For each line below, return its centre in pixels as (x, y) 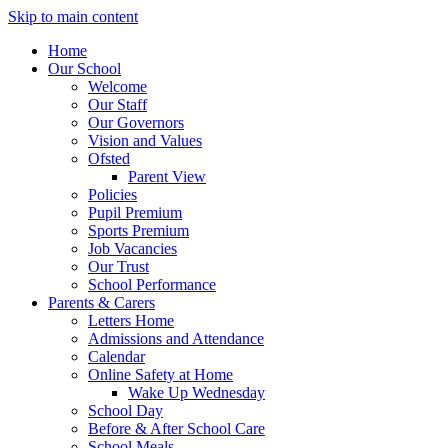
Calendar (116, 356)
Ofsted (109, 158)
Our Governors (136, 122)
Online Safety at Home (160, 374)
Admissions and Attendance (176, 338)
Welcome (117, 86)
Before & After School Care (176, 428)
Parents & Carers (101, 302)
